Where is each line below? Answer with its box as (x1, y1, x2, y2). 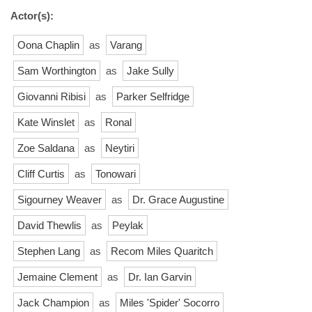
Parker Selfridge (116, 90, 189, 102)
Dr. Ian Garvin (128, 270, 192, 283)
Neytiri (105, 141, 134, 154)
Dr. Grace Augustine (132, 193, 224, 205)
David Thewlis (17, 219, 81, 231)
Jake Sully (127, 64, 174, 77)
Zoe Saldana (17, 141, 75, 154)
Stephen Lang (17, 244, 80, 257)
